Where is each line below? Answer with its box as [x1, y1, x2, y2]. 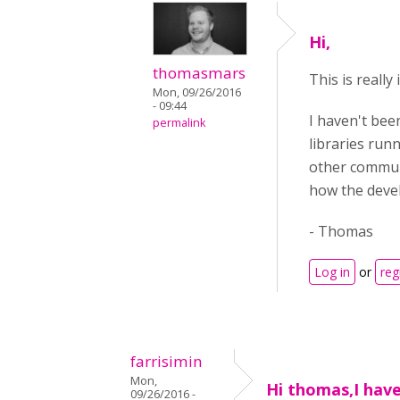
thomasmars [153, 62, 246, 84]
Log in [314, 263, 350, 281]
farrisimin [130, 351, 203, 372]
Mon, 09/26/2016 [153, 85, 241, 101]
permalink [153, 115, 205, 131]
